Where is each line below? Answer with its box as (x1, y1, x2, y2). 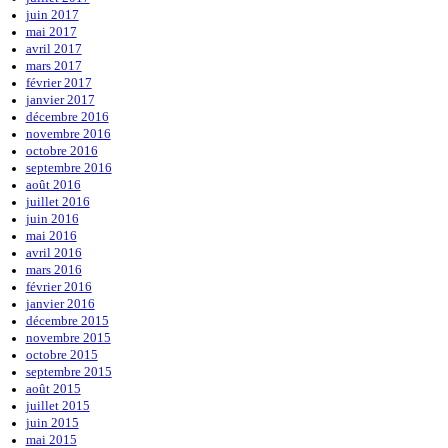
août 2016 (25, 178, 81, 192)
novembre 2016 (25, 127, 111, 141)
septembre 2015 (25, 365, 112, 379)
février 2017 (25, 76, 92, 90)
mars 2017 (25, 59, 82, 73)
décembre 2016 (25, 110, 109, 124)
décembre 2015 (25, 314, 109, 328)
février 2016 (25, 280, 92, 294)
